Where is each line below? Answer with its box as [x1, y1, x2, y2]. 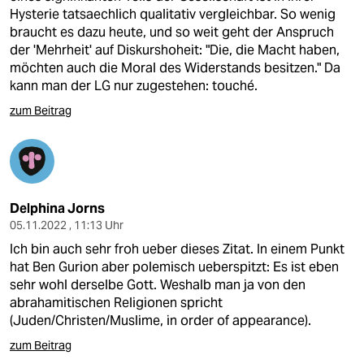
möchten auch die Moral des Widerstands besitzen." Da [10, 59, 340, 76]
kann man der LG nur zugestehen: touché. [10, 77, 258, 94]
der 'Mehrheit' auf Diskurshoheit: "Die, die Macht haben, [10, 41, 340, 58]
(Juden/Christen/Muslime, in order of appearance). [10, 312, 311, 329]
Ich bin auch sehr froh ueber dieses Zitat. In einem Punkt [10, 240, 344, 258]
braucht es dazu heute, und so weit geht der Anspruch [10, 24, 334, 41]
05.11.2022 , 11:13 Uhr [10, 218, 123, 232]
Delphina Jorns [10, 200, 105, 217]
